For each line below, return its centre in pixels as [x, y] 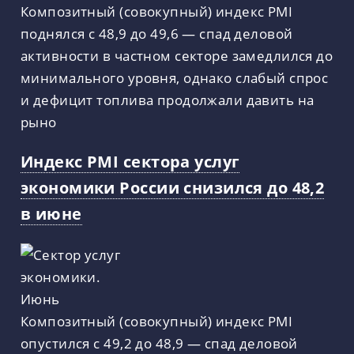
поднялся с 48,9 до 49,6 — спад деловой [157, 34]
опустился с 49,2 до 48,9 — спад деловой [159, 343]
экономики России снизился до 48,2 [173, 188]
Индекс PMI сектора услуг [130, 162]
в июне [51, 214]
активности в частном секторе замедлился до [177, 56]
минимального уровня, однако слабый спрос [175, 78]
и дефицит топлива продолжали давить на [168, 100]
